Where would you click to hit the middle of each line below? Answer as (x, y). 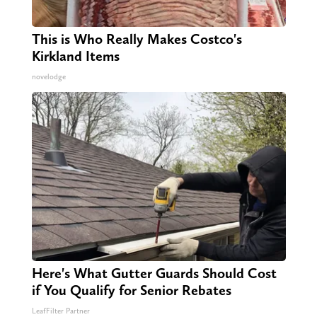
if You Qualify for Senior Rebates (131, 290)
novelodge (48, 77)
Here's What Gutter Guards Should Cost (154, 273)
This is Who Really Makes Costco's (137, 39)
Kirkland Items (75, 56)
